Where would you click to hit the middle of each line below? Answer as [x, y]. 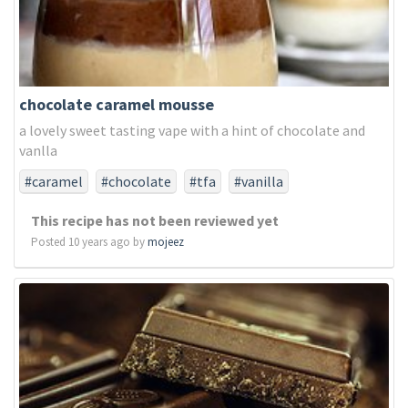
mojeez [166, 242]
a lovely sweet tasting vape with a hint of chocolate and [192, 130]
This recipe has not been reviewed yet [155, 220]
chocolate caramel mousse [117, 104]
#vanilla [259, 181]
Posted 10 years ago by [89, 242]
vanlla [38, 150]
